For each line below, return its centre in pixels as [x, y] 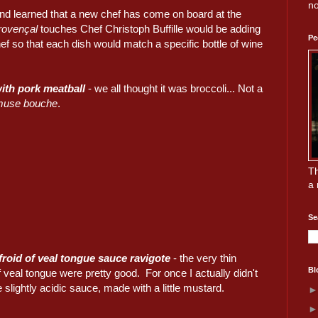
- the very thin [204, 258]
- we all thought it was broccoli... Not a [174, 89]
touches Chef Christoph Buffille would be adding [150, 29]
